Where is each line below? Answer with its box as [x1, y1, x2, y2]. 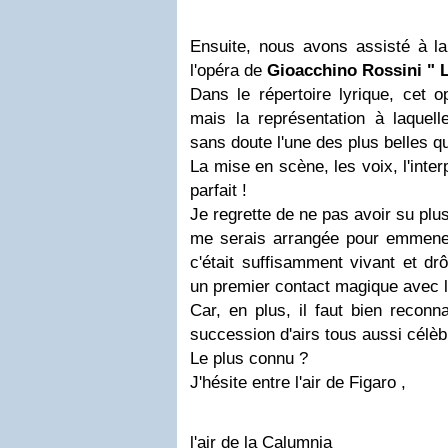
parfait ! [190, 181, 247, 200]
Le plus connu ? [190, 349, 308, 368]
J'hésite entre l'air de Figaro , [190, 373, 406, 392]
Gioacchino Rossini [267, 61, 422, 80]
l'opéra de [190, 61, 267, 80]
